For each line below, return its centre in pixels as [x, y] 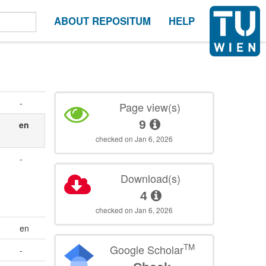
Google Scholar [146, 250]
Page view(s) [150, 107]
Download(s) [151, 178]
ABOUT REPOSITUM [102, 21]
